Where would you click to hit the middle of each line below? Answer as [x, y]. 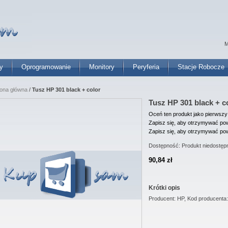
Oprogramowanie [46, 67]
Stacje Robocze [201, 67]
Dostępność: [165, 146]
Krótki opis [164, 188]
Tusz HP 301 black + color [66, 90]
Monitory [102, 67]
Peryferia [146, 67]
